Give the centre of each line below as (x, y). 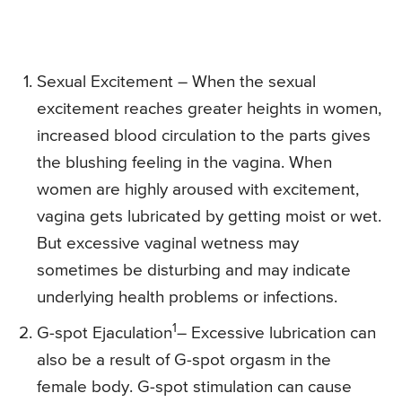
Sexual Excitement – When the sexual (176, 83)
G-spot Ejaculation (105, 334)
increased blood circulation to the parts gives (204, 136)
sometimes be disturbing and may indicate (194, 271)
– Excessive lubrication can (276, 334)
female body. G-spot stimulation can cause (194, 388)
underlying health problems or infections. (187, 298)
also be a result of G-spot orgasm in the (184, 361)
